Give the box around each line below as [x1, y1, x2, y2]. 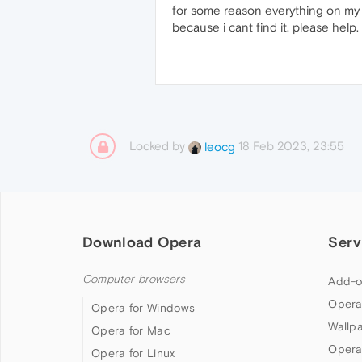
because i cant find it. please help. [172, 20, 359, 34]
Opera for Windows [91, 301, 196, 314]
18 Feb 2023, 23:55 [238, 139, 344, 153]
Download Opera [82, 234, 202, 250]
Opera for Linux [91, 347, 175, 360]
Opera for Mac [91, 324, 170, 337]
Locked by [129, 139, 188, 153]
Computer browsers [82, 272, 186, 286]
